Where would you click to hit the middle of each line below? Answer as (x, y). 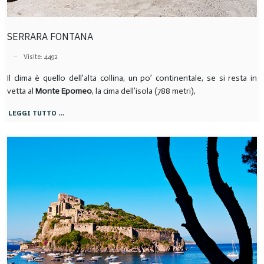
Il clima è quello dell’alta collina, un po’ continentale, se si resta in (132, 78)
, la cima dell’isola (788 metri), (143, 91)
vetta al (21, 91)
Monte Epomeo (63, 91)
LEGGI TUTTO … (36, 113)
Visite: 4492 (40, 56)
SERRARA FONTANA (50, 37)
